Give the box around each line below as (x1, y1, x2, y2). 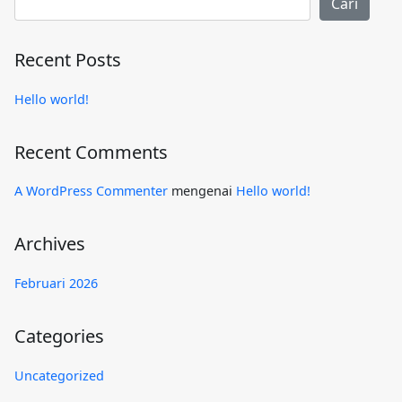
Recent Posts (14, 48, 121, 72)
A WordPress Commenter (14, 182, 168, 200)
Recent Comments (14, 139, 168, 164)
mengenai (168, 182, 236, 200)
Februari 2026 (14, 274, 98, 292)
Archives (14, 232, 85, 257)
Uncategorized (14, 366, 104, 384)
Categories (14, 323, 104, 348)
